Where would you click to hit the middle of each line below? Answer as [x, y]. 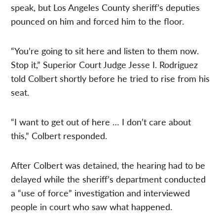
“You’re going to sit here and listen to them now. [105, 51]
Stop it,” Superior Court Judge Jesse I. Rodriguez [105, 65]
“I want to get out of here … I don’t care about [101, 122]
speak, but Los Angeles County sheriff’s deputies [106, 7]
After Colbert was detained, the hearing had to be [108, 165]
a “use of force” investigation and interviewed [101, 193]
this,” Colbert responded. [59, 136]
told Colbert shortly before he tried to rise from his [110, 78]
